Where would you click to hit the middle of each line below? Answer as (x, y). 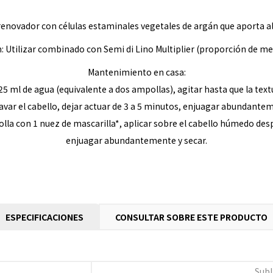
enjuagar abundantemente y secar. (136, 140)
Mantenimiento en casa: (136, 72)
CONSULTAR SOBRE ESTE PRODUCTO (191, 217)
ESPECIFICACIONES (44, 217)
